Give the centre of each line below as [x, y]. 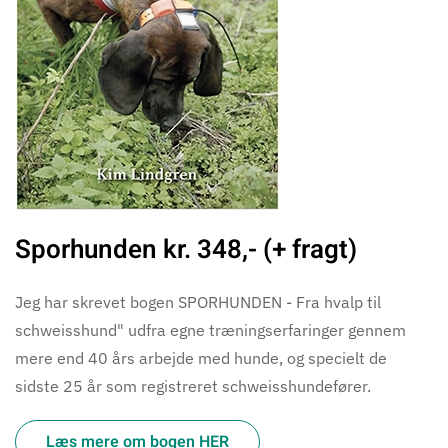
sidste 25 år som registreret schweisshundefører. [193, 385]
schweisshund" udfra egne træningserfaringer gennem [210, 329]
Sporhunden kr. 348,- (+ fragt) [186, 249]
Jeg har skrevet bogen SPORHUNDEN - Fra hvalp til [198, 301]
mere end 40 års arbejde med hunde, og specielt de [201, 357]
